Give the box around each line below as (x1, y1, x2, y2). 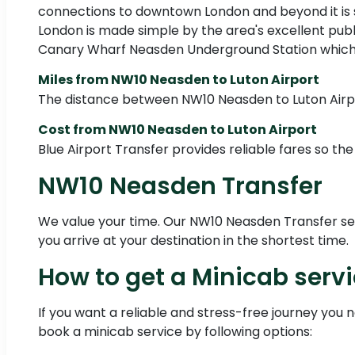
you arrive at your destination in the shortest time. (38, 231, 349, 250)
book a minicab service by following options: (38, 323, 312, 342)
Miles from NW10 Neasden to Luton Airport (38, 71, 319, 90)
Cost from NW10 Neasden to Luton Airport (38, 120, 317, 139)
